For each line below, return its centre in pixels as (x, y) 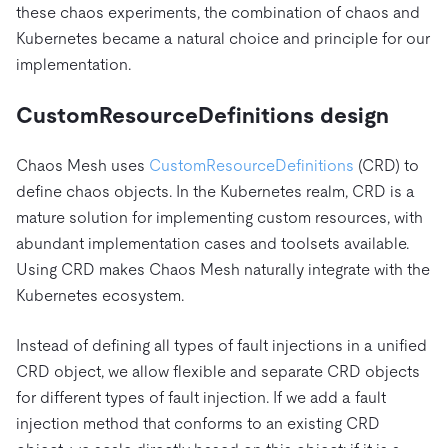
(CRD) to (386, 165)
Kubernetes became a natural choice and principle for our (223, 38)
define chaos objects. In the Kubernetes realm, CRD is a (215, 191)
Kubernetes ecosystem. (100, 295)
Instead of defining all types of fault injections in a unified (221, 345)
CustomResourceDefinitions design (202, 115)
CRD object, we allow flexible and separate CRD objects (218, 371)
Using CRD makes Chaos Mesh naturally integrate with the (223, 269)
